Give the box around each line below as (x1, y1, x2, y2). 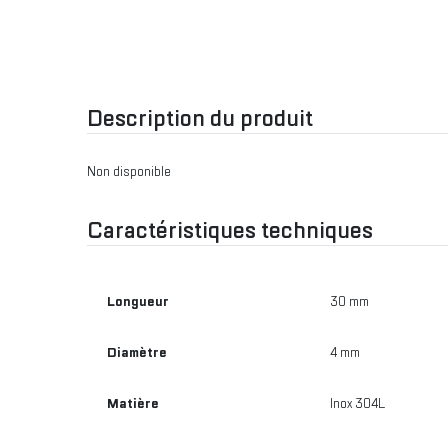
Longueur (107, 292, 169, 311)
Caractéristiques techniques (87, 214, 373, 246)
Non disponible (87, 162, 171, 181)
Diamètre (107, 343, 167, 362)
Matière (107, 394, 159, 413)
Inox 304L (330, 394, 385, 413)
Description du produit (87, 102, 313, 134)
